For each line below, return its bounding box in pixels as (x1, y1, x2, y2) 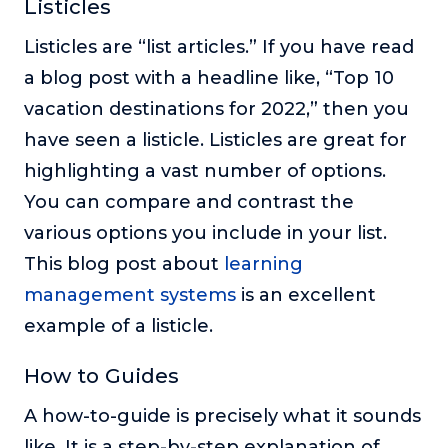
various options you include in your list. (24, 222, 387, 245)
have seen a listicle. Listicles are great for (24, 129, 407, 152)
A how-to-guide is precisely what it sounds (24, 405, 421, 428)
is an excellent (236, 284, 376, 307)
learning (224, 253, 303, 276)
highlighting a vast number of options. (24, 160, 386, 183)
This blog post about (24, 253, 224, 276)
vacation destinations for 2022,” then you (24, 98, 409, 121)
